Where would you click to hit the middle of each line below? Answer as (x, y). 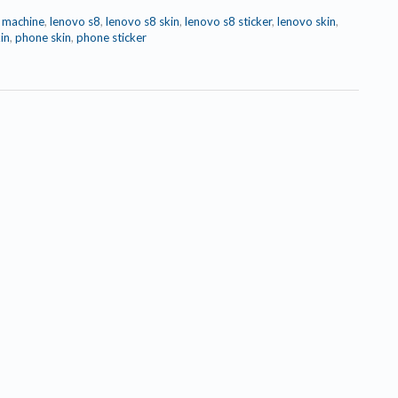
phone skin (43, 37)
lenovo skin (306, 21)
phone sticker (111, 37)
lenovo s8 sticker (228, 21)
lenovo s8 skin (143, 21)
